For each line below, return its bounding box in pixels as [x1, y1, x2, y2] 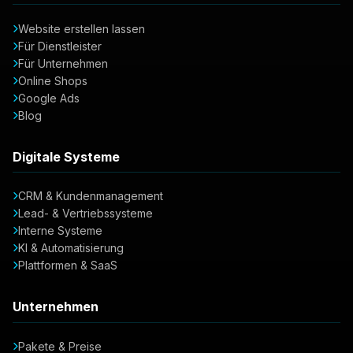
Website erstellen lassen [18, 21, 145, 35]
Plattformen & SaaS [18, 258, 117, 273]
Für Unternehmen [18, 56, 108, 70]
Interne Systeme [18, 224, 102, 238]
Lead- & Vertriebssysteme [18, 206, 153, 221]
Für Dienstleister [18, 39, 102, 53]
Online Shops [18, 73, 87, 87]
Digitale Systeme [13, 148, 120, 165]
